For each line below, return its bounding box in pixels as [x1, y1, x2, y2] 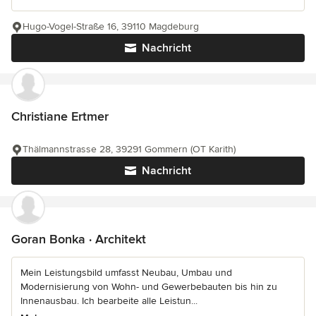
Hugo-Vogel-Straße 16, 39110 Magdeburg [23, 20, 199, 32]
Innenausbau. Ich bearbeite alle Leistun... [20, 295, 197, 307]
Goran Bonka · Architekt [11, 231, 146, 247]
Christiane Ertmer [11, 109, 109, 124]
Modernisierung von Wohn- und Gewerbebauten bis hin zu [20, 281, 277, 293]
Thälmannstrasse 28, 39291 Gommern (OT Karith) [23, 143, 236, 155]
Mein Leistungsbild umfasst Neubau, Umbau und [20, 267, 232, 279]
